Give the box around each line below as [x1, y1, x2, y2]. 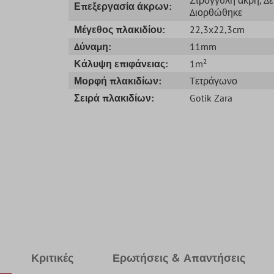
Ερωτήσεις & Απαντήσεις [113, 250, 245, 265]
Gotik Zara [189, 91, 232, 104]
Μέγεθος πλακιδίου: [74, 23, 165, 35]
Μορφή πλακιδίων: [74, 74, 161, 87]
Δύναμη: [74, 40, 111, 53]
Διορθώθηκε [189, 6, 242, 18]
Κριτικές [31, 250, 74, 265]
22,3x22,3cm [189, 23, 245, 35]
